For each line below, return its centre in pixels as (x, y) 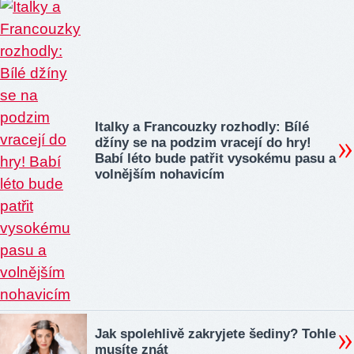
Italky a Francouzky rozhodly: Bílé (202, 127)
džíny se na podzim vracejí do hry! (203, 143)
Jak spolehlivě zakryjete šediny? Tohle (215, 334)
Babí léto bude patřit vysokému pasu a (215, 159)
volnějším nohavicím (160, 175)
